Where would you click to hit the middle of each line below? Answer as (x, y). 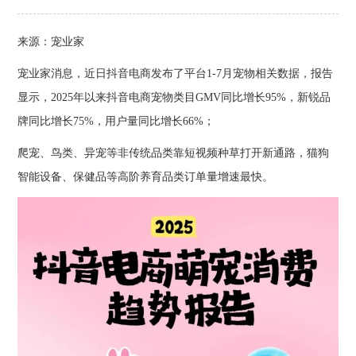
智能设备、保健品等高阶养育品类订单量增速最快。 (146, 177)
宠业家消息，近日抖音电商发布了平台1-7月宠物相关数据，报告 (176, 74)
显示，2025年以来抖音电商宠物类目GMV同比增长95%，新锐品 (174, 97)
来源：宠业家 (51, 42)
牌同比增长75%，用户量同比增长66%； (116, 121)
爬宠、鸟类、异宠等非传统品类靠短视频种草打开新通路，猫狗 (174, 153)
